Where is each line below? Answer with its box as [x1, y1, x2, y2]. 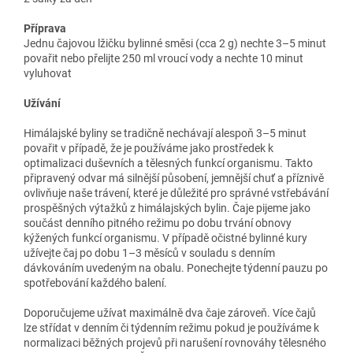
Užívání [24, 96, 61, 110]
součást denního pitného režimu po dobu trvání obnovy [24, 216, 292, 229]
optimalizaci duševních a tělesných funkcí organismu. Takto [24, 156, 313, 169]
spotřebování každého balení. [24, 276, 167, 289]
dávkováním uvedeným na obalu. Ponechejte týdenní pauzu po [24, 261, 328, 274]
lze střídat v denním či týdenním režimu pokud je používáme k [24, 321, 319, 334]
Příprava [24, 21, 66, 35]
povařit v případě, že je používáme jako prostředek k [24, 141, 273, 154]
